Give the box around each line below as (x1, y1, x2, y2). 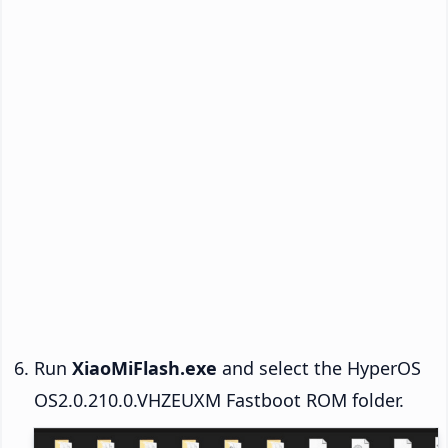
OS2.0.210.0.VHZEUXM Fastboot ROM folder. (34, 388, 404, 413)
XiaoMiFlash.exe (72, 356, 217, 381)
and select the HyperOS (217, 356, 421, 381)
